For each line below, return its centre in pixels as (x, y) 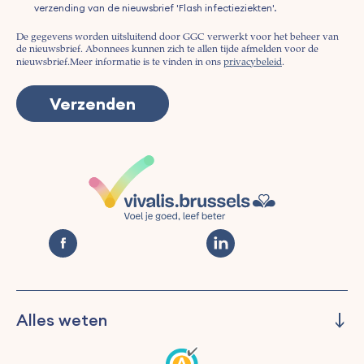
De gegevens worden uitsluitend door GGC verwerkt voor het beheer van (178, 38)
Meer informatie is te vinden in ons (147, 63)
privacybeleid (253, 63)
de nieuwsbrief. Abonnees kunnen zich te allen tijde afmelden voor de (167, 50)
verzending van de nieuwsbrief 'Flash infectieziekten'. (155, 8)
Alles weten (62, 319)
